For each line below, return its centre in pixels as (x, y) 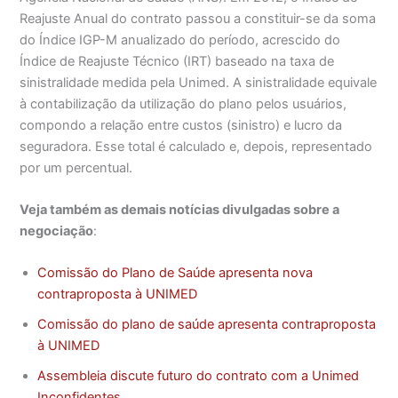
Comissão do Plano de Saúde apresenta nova (175, 273)
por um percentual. (76, 167)
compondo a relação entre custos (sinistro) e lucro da (181, 125)
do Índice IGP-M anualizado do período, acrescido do (180, 40)
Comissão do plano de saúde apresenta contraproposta (207, 325)
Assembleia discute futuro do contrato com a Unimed (199, 376)
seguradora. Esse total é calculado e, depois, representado (196, 146)
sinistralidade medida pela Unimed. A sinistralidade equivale (199, 82)
